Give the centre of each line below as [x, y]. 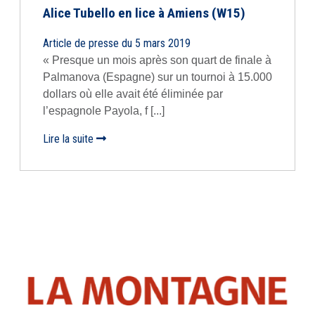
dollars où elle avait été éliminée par [133, 94]
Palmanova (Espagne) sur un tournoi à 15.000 [157, 77]
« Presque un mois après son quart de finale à [157, 60]
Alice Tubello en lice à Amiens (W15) [144, 13]
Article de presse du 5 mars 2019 [117, 43]
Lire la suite [70, 139]
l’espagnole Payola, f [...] [104, 111]
